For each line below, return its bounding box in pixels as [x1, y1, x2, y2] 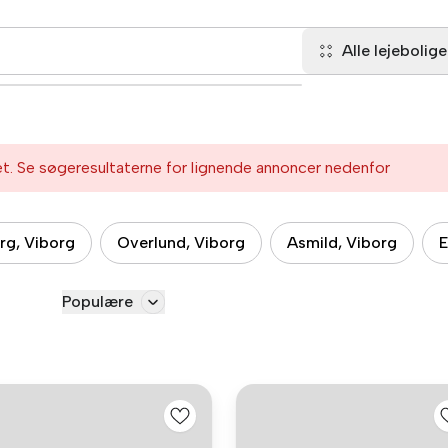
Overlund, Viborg [117, 233, 245, 252]
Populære [62, 292, 133, 311]
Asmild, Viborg [287, 233, 397, 252]
